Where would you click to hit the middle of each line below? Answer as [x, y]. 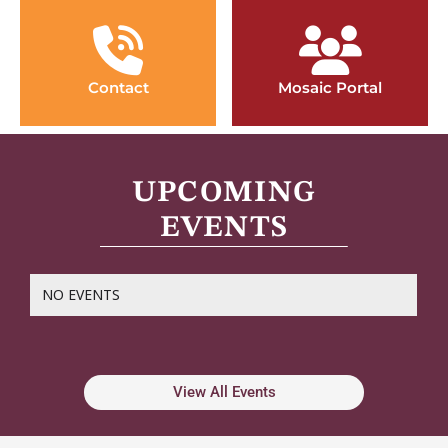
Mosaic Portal [330, 87]
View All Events [224, 391]
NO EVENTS [81, 294]
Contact [118, 87]
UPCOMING [224, 192]
